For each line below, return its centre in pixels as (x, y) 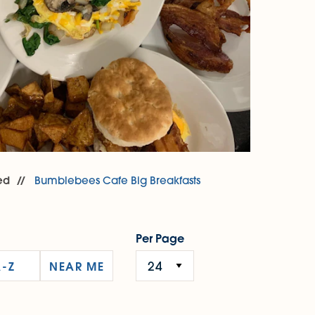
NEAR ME (77, 266)
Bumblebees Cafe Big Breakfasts (118, 181)
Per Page (160, 238)
